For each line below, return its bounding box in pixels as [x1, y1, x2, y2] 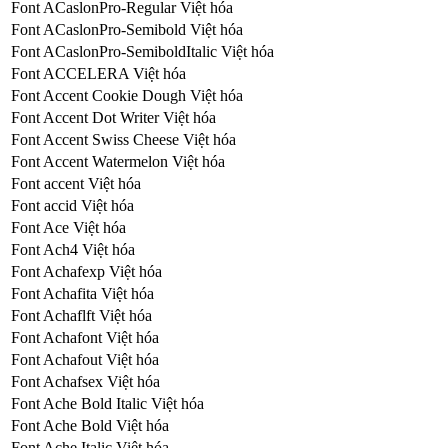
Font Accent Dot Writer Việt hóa [11, 108, 216, 126]
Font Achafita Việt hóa [11, 284, 154, 302]
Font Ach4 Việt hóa [11, 240, 135, 258]
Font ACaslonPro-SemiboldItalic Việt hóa [11, 42, 274, 60]
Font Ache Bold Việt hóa [11, 416, 169, 434]
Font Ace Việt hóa [11, 218, 126, 236]
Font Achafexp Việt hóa [11, 262, 162, 280]
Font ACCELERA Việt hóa [11, 64, 186, 82]
